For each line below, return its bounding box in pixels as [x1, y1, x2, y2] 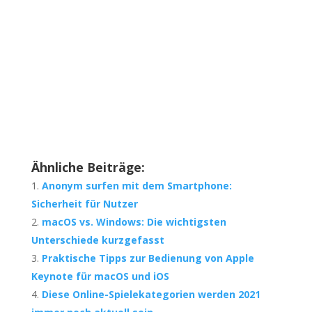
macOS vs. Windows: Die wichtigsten [41, 215, 226, 229]
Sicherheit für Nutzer [31, 197, 138, 211]
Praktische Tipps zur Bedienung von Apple [41, 251, 254, 265]
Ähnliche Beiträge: [31, 159, 145, 176]
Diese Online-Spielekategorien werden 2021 [41, 288, 260, 302]
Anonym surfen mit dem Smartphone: [41, 179, 232, 193]
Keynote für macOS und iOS [31, 270, 169, 283]
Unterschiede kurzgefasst [31, 233, 167, 247]
